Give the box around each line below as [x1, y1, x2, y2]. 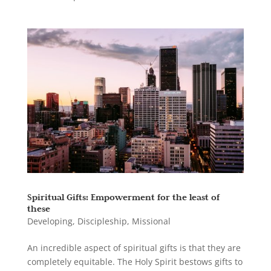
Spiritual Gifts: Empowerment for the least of [27, 191, 220, 203]
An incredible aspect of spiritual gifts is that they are [27, 242, 241, 254]
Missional [131, 215, 171, 227]
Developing [27, 215, 73, 227]
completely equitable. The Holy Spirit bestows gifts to [27, 256, 243, 268]
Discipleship [77, 215, 127, 227]
